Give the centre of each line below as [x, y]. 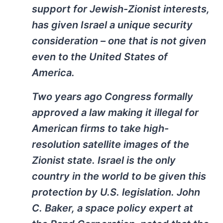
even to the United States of [100, 57]
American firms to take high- [100, 129]
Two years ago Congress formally [112, 97]
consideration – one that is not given [119, 41]
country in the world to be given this [119, 176]
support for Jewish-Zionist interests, [121, 9]
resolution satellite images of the [111, 145]
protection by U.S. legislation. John [116, 192]
